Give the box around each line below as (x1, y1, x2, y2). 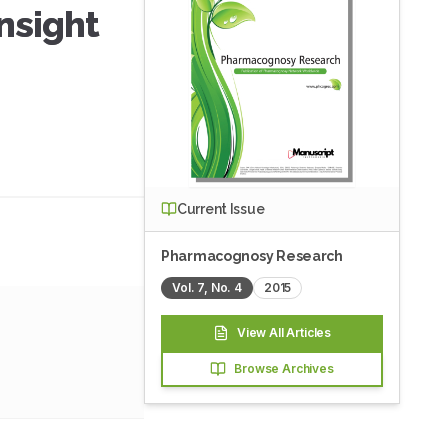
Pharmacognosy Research (161, 248, 343, 265)
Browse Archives (234, 361, 334, 377)
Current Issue (177, 201, 265, 218)
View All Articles (236, 325, 332, 341)
